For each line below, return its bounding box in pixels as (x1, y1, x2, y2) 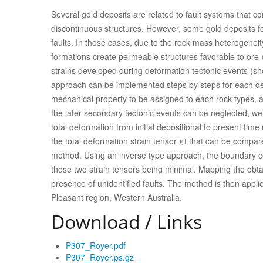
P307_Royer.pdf (66, 240, 126, 251)
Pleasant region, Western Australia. (51, 191, 182, 203)
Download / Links (51, 209, 202, 234)
